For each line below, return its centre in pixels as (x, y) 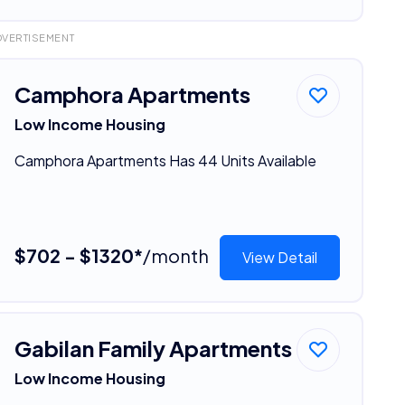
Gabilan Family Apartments (153, 348)
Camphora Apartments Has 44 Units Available (165, 160)
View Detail (280, 257)
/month (175, 255)
